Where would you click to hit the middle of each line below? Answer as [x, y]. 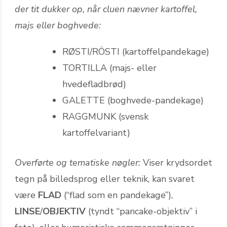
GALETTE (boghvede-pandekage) [133, 100]
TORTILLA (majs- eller [109, 68]
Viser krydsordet [176, 162]
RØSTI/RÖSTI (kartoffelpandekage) [136, 51]
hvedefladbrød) [94, 84]
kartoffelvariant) [96, 133]
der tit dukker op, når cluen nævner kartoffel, [106, 9]
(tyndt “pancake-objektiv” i [141, 211]
